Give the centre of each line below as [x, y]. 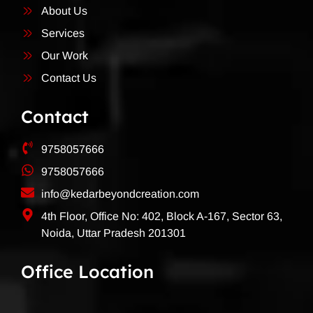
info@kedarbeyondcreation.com [120, 194]
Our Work [64, 55]
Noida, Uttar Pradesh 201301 [113, 233]
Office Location [87, 271]
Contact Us [68, 78]
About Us [64, 10]
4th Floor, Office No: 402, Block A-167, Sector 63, [161, 216]
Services [63, 33]
